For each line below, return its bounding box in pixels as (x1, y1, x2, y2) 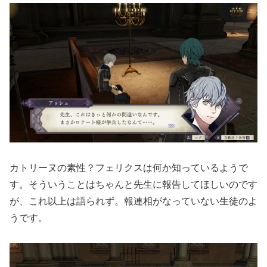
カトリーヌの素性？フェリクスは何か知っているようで (10, 162, 248, 173)
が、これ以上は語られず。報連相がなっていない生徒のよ (10, 195, 257, 206)
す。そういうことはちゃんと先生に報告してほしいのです (10, 179, 257, 190)
